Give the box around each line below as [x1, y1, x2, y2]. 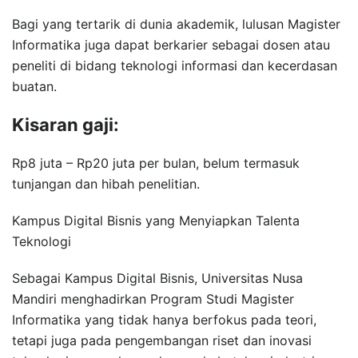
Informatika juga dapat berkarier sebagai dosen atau [12, 36, 330, 53]
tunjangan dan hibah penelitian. [12, 175, 200, 192]
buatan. [12, 78, 57, 94]
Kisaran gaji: [12, 113, 119, 135]
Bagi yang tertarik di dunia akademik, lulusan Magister [12, 15, 340, 32]
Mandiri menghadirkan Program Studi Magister [12, 290, 294, 307]
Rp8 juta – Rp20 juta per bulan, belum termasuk [12, 154, 300, 171]
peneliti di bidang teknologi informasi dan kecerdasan [12, 57, 337, 74]
